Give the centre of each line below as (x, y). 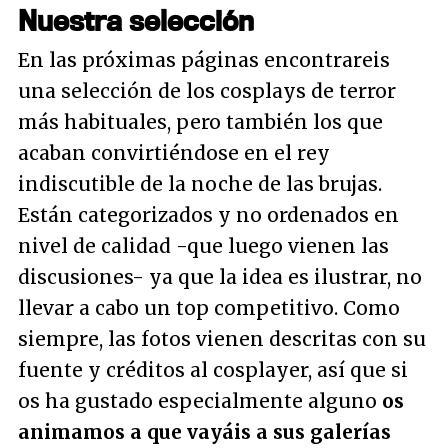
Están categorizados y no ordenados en (208, 214)
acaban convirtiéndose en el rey (174, 152)
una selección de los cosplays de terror (207, 90)
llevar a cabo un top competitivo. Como (209, 307)
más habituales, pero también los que (200, 121)
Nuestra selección (136, 19)
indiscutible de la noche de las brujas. (200, 183)
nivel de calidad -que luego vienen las (203, 245)
